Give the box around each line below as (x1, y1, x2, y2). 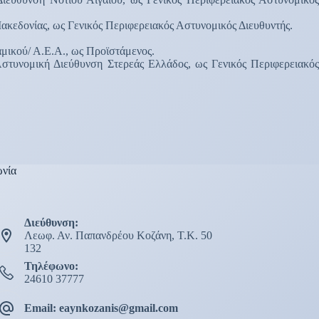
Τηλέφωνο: (23, 260, 78, 272)
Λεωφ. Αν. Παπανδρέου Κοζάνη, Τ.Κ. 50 (23, 229, 212, 241)
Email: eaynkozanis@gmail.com (23, 302, 178, 314)
